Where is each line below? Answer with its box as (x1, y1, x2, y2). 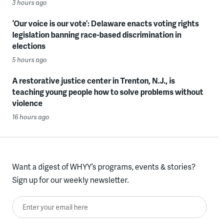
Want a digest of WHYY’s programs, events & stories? (12, 161, 196, 173)
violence (12, 97, 43, 109)
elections (12, 40, 45, 52)
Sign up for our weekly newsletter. (12, 174, 129, 186)
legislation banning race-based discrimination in (12, 29, 181, 41)
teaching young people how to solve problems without (12, 86, 203, 98)
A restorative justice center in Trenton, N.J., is (12, 75, 175, 87)
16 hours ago (12, 112, 49, 122)
